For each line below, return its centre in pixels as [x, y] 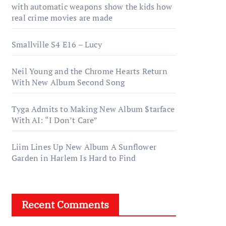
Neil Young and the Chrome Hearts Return [90, 71]
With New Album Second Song [68, 82]
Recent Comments [65, 205]
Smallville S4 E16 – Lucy [57, 44]
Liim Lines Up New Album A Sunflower [84, 147]
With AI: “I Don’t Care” [55, 120]
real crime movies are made [62, 18]
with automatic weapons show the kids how [92, 7]
